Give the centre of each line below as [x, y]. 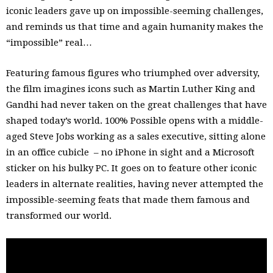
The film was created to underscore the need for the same [134, 262]
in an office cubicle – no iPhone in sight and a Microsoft [130, 153]
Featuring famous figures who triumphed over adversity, [133, 73]
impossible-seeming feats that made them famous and [128, 200]
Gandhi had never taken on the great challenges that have [136, 105]
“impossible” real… [49, 43]
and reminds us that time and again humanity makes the [135, 27]
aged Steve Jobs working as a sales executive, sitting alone [136, 137]
